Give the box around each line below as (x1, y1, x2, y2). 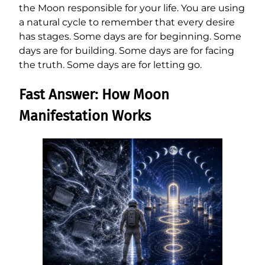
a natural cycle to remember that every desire (19, 16, 235, 28)
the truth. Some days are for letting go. (19, 59, 202, 70)
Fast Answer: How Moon (19, 86, 169, 103)
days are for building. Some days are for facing (19, 44, 234, 56)
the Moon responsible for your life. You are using (19, 2, 245, 14)
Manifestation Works (19, 107, 151, 124)
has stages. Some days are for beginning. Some (19, 30, 241, 42)
